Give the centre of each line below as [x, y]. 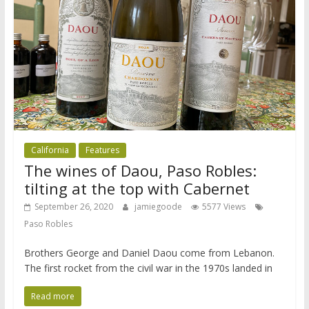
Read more [52, 297]
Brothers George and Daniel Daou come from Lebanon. [149, 253]
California [50, 150]
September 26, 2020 [73, 207]
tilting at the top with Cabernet [137, 189]
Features [102, 150]
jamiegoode [159, 207]
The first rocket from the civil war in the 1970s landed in [148, 268]
